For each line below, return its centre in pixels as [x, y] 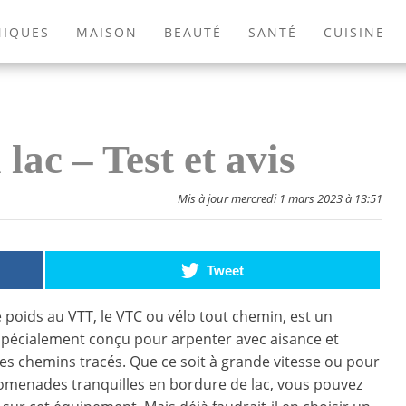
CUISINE [354, 32]
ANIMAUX [139, 74]
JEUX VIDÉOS [248, 74]
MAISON [107, 32]
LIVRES [348, 74]
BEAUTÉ [193, 32]
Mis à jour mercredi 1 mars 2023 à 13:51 [280, 199]
